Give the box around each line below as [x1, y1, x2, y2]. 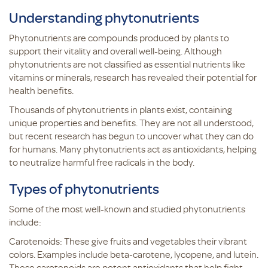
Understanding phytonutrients [9, 8, 202, 26]
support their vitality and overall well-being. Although [9, 45, 222, 57]
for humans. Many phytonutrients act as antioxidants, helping [9, 143, 257, 155]
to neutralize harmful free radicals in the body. [9, 156, 196, 168]
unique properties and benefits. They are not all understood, [9, 117, 254, 129]
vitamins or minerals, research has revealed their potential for [9, 71, 257, 83]
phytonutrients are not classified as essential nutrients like [9, 58, 245, 70]
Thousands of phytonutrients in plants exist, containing [9, 103, 232, 115]
